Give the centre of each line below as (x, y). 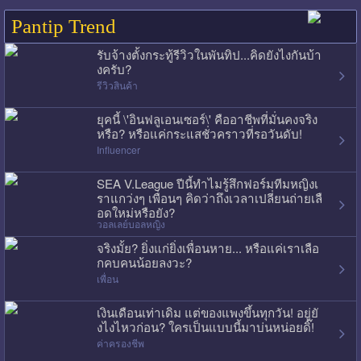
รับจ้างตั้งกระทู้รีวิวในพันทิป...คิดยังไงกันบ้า (209, 54)
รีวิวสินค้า (117, 85)
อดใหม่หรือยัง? (135, 212)
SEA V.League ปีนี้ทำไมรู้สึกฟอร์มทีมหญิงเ (207, 183)
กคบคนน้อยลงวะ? (144, 262)
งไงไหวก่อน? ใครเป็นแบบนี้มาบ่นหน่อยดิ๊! (205, 326)
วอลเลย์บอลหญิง (131, 224)
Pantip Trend (63, 27)
